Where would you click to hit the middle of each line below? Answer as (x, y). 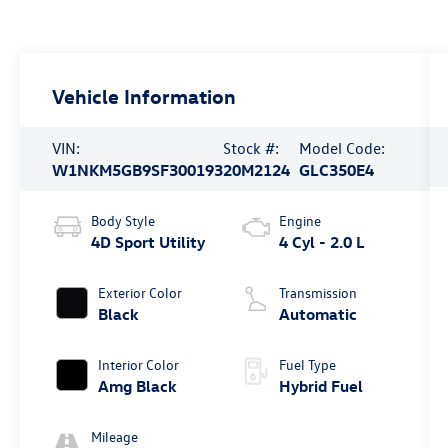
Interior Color (139, 364)
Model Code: (341, 147)
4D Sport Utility (148, 241)
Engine (299, 220)
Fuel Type (307, 364)
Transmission (317, 292)
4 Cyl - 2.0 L (321, 241)
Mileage (115, 436)
